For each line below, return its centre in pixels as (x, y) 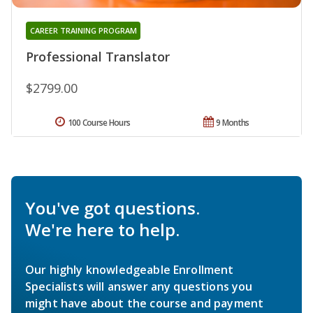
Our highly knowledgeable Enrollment (130, 270)
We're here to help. (102, 230)
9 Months (233, 123)
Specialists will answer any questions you (139, 287)
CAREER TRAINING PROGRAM (83, 31)
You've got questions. (112, 208)
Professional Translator (98, 57)
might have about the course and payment (145, 304)
